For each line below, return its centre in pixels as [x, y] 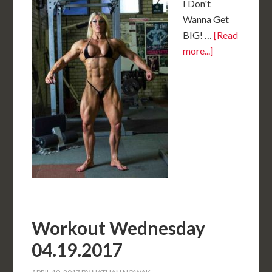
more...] [198, 51]
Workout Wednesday [119, 228]
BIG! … [199, 35]
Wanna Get [206, 19]
